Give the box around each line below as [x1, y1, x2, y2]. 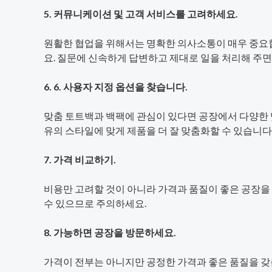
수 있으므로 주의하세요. [44, 197, 146, 209]
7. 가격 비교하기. [44, 153, 116, 165]
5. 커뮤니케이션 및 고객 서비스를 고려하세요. [44, 7, 238, 19]
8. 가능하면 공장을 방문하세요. [44, 226, 176, 238]
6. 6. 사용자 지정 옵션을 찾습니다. [44, 80, 188, 92]
